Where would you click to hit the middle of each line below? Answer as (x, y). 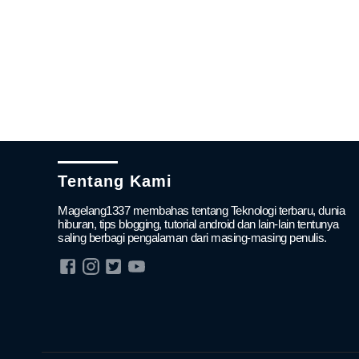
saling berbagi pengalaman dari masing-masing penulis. (192, 238)
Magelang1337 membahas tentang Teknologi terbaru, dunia (202, 210)
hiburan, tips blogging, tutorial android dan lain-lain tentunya (198, 224)
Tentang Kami (115, 181)
